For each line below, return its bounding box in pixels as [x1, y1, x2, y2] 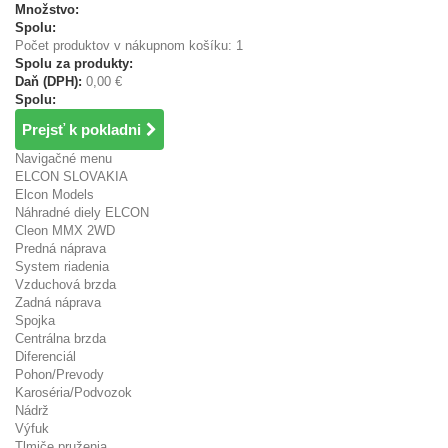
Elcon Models [15, 187, 94, 202]
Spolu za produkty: [15, 56, 133, 71]
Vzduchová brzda [15, 277, 116, 292]
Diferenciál [15, 349, 76, 364]
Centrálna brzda [15, 331, 106, 346]
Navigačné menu [15, 151, 112, 166]
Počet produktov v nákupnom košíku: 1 [15, 38, 243, 53]
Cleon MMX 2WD [15, 223, 115, 238]
